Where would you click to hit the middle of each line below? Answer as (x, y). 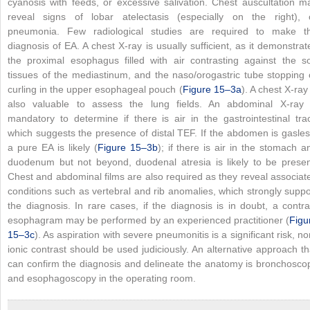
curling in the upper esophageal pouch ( (95, 90)
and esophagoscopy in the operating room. (102, 279)
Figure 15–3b (127, 148)
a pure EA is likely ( (53, 148)
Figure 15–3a (212, 90)
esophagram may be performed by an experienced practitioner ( (148, 220)
